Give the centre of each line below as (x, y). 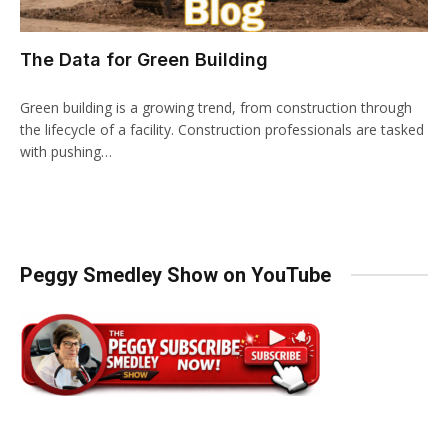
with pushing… (66, 151)
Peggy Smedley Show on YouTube (175, 274)
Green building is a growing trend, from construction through (216, 107)
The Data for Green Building (144, 59)
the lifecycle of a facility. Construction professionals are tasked (222, 129)
